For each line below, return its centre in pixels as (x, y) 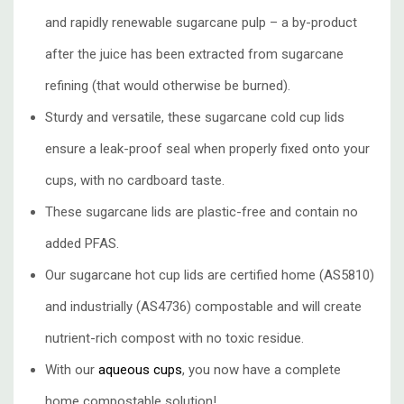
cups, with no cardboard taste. (135, 181)
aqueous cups (140, 370)
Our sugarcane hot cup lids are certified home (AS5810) (210, 275)
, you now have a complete (262, 370)
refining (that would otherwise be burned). (168, 86)
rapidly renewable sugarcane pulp (168, 23)
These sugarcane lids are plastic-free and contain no (202, 212)
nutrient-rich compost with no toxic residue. (174, 339)
